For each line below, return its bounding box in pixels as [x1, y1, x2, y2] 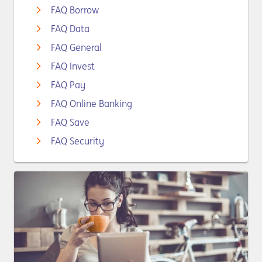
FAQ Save [51, 116, 89, 128]
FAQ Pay [51, 79, 85, 91]
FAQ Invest [51, 60, 95, 72]
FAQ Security [51, 135, 104, 147]
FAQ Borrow [51, 4, 99, 16]
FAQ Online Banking [51, 98, 132, 109]
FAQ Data [51, 23, 89, 35]
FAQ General [51, 42, 102, 53]
